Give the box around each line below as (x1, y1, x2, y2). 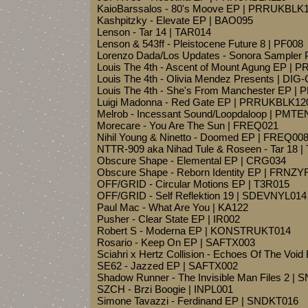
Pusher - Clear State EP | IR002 (97, 213, 240, 225)
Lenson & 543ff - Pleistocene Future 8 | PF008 (97, 38, 303, 49)
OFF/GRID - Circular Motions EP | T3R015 (97, 178, 289, 190)
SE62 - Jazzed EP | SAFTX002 (97, 260, 238, 272)
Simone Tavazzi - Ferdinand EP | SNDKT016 (97, 295, 298, 307)
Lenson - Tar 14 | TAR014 (97, 26, 211, 38)
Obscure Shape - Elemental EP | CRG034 (97, 155, 286, 166)
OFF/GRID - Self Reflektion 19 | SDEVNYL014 (97, 190, 307, 201)
